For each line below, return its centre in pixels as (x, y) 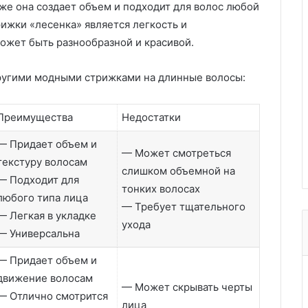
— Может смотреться (176, 153)
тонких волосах (161, 189)
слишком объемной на (178, 171)
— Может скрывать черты (187, 287)
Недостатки (151, 117)
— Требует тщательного (184, 207)
